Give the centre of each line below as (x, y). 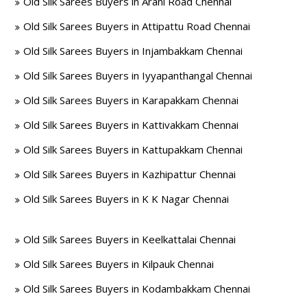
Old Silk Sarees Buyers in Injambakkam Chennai (133, 51)
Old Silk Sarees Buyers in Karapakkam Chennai (131, 100)
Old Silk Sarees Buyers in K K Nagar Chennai (126, 199)
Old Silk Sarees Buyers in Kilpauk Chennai (119, 264)
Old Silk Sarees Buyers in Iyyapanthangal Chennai (138, 75)
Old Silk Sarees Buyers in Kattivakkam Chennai (131, 125)
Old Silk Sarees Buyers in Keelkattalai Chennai (130, 239)
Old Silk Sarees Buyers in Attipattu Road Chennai (137, 26)
